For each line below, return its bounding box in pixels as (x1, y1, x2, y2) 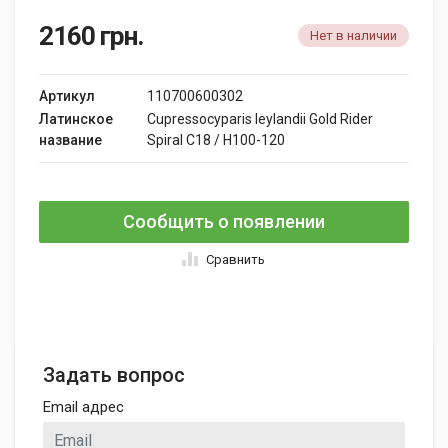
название (39, 132, 102, 148)
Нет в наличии (310, 28, 397, 43)
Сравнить (206, 252, 265, 267)
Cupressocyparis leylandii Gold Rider (147, 111, 373, 127)
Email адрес (43, 398, 124, 416)
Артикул (39, 88, 95, 104)
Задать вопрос (43, 363, 185, 387)
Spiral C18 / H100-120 (147, 132, 285, 148)
